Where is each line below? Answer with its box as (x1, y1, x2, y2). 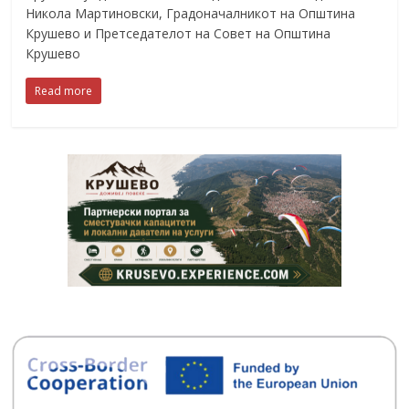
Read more (35, 83, 93, 99)
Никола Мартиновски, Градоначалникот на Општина (26, 5, 356, 22)
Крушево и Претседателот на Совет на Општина (26, 25, 331, 42)
